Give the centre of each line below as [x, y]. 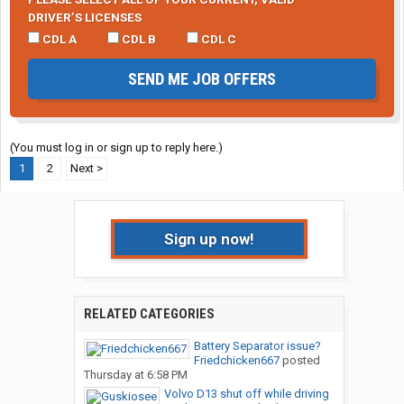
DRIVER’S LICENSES [85, 18]
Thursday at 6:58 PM [135, 375]
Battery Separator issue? [257, 346]
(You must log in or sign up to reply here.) [116, 148]
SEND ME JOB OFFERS [202, 79]
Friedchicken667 [236, 361]
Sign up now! [209, 239]
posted [299, 361]
